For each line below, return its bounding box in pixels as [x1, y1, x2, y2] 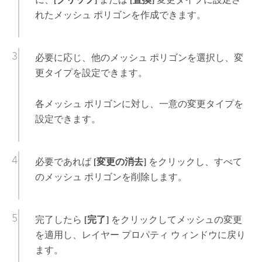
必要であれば [35, 156, 94, 167]
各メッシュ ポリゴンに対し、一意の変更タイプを [35, 98, 243, 109]
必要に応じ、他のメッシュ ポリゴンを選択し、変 [35, 52, 243, 64]
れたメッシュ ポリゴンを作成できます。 [35, 9, 206, 21]
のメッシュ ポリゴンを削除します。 [35, 171, 187, 182]
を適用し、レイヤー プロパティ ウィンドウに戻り [35, 229, 246, 240]
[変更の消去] [93, 156, 146, 167]
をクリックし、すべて [146, 156, 242, 167]
